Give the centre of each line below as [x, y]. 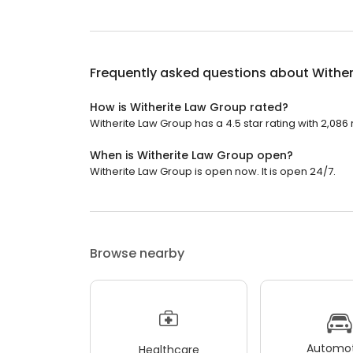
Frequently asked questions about [201, 73]
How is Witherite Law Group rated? [189, 108]
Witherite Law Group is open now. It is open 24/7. [213, 172]
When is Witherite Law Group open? [191, 156]
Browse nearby [137, 254]
